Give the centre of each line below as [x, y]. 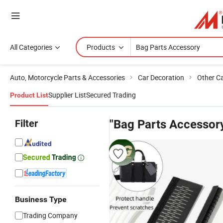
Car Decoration [161, 77]
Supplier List [67, 95]
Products [101, 47]
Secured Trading [111, 95]
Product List [29, 95]
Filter [26, 123]
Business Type [41, 199]
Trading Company [50, 215]
